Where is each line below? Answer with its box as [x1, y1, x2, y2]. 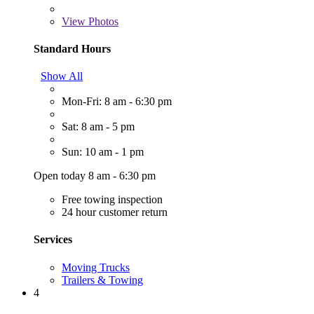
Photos [86, 15, 118, 27]
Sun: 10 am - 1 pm [62, 146, 144, 158]
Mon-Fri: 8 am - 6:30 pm [62, 95, 172, 108]
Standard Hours [34, 42, 111, 55]
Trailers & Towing [62, 273, 143, 286]
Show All [41, 70, 83, 83]
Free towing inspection [62, 193, 163, 206]
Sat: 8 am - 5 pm [62, 121, 135, 133]
